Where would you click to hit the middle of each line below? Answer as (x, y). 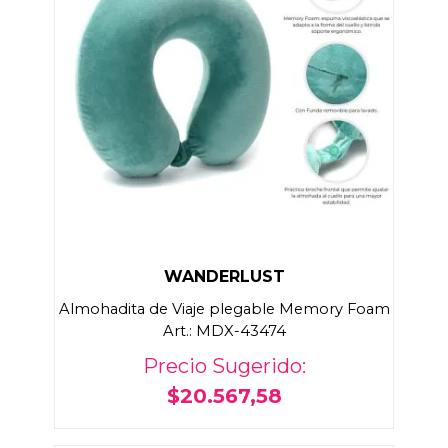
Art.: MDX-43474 (224, 331)
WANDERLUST (224, 277)
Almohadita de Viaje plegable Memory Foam (224, 309)
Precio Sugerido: (224, 366)
